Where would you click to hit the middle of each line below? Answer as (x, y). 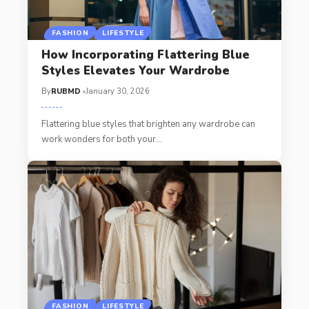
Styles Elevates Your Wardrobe (135, 70)
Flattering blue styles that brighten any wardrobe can (148, 124)
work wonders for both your (98, 139)
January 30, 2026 (117, 91)
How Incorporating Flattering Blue (145, 54)
